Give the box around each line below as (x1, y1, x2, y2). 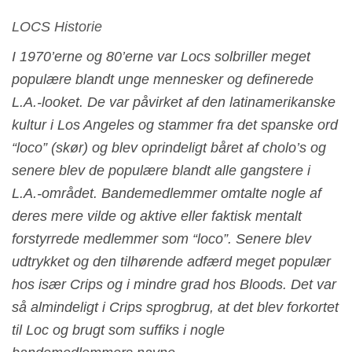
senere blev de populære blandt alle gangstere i (12, 162, 310, 179)
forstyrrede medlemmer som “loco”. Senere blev (12, 230, 311, 247)
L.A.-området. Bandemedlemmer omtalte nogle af (12, 185, 321, 202)
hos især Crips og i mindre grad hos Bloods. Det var (12, 276, 336, 293)
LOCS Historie (12, 18, 102, 35)
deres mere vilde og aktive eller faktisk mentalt (12, 207, 302, 225)
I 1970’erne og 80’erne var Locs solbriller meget (12, 48, 310, 65)
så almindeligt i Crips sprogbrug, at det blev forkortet (12, 299, 339, 316)
